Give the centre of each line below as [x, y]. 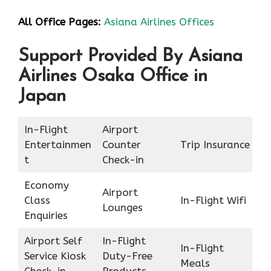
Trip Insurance [215, 144]
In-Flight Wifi [213, 200]
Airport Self [53, 240]
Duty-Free [127, 256]
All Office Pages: [60, 22]
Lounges [122, 207]
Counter [121, 144]
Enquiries [46, 215]
